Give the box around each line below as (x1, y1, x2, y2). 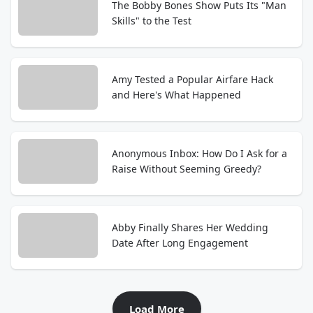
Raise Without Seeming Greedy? (112, 162, 261, 175)
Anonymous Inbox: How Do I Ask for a (112, 147, 287, 160)
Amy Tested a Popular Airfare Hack (112, 73, 273, 86)
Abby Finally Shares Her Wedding (112, 221, 268, 234)
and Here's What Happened (112, 88, 241, 101)
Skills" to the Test (112, 14, 191, 27)
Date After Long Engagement (112, 236, 248, 249)
